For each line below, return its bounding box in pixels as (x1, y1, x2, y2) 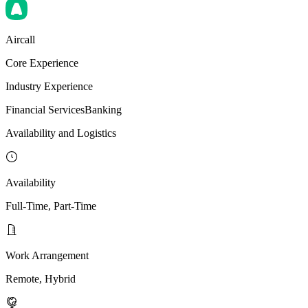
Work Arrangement (5, 250, 89, 262)
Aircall (5, 34, 35, 46)
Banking (85, 104, 122, 116)
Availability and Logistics (5, 127, 116, 140)
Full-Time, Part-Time (5, 200, 96, 212)
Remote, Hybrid (5, 273, 76, 285)
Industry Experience (5, 80, 93, 93)
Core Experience (5, 57, 78, 69)
